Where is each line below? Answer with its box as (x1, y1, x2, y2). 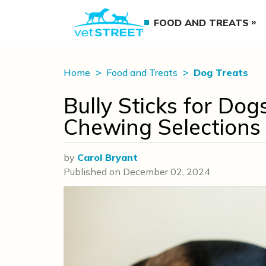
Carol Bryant (77, 151, 138, 163)
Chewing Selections (64, 113, 261, 140)
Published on (64, 166, 123, 178)
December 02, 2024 (123, 166, 210, 178)
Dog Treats (194, 66, 248, 78)
